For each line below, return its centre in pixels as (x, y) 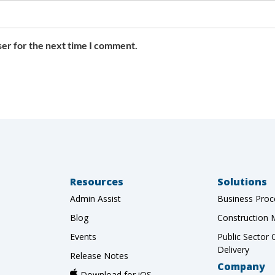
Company (241, 266)
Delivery (233, 249)
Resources (97, 181)
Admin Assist (95, 198)
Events (83, 236)
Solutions (242, 181)
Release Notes (99, 255)
